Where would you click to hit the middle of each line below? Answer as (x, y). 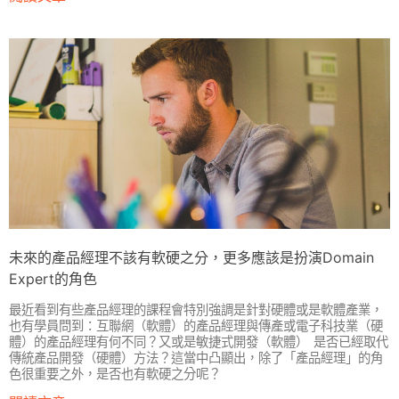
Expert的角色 (53, 279)
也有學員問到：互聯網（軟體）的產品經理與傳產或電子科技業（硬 (196, 326)
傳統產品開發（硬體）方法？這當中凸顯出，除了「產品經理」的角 (196, 358)
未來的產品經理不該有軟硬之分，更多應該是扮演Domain (191, 257)
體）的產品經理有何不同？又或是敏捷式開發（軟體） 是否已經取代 (199, 342)
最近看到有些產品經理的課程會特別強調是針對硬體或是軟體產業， (196, 310)
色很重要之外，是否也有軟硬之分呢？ (115, 375)
